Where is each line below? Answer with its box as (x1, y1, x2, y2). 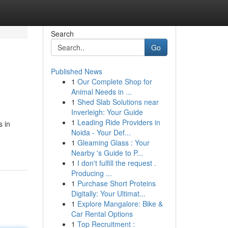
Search (50, 28, 74, 39)
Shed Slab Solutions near (77, 97, 159, 107)
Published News (50, 66, 102, 76)
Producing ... (71, 168, 112, 178)
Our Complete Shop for (77, 76, 152, 87)
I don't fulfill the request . (77, 158, 156, 168)
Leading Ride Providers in (77, 117, 160, 127)
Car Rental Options (71, 209, 133, 219)
